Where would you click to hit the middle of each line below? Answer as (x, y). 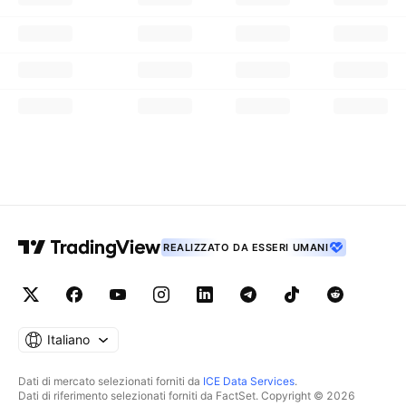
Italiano (68, 339)
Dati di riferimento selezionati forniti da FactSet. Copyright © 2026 (187, 396)
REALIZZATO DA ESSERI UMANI (246, 247)
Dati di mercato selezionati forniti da (111, 381)
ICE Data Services (249, 381)
